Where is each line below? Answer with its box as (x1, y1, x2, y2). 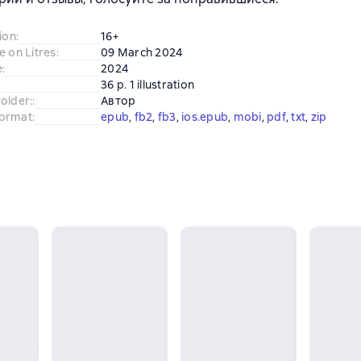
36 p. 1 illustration (101, 77, 194, 92)
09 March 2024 (101, 45, 183, 60)
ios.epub (181, 110, 228, 124)
